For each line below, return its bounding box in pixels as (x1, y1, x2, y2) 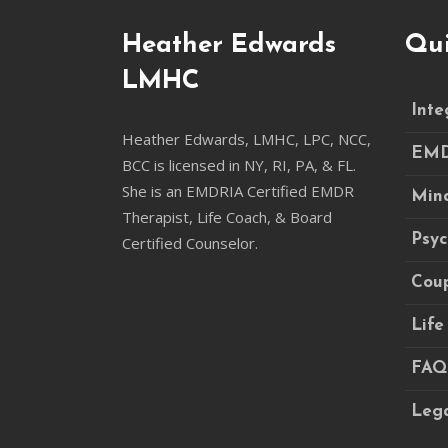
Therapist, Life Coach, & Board (122, 207, 332, 227)
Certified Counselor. (122, 233, 258, 253)
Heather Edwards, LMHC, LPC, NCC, (122, 129, 371, 149)
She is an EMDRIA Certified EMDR (122, 181, 354, 201)
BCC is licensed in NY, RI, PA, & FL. (122, 155, 356, 175)
